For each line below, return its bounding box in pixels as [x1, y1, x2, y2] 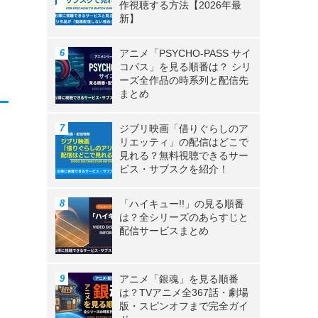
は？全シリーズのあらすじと [119, 212, 248, 224]
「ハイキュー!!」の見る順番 [119, 198, 244, 210]
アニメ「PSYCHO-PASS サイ [119, 48, 251, 60]
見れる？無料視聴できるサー [119, 150, 248, 162]
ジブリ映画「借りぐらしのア [119, 123, 248, 135]
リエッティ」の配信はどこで [119, 136, 248, 148]
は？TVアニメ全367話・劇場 [119, 287, 248, 299]
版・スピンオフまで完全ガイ [119, 300, 248, 312]
